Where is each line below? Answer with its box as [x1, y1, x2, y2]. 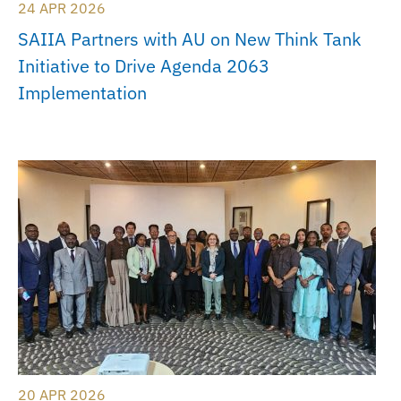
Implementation [18, 81, 147, 106]
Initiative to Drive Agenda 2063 [18, 54, 269, 79]
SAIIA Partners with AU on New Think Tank [18, 27, 362, 52]
